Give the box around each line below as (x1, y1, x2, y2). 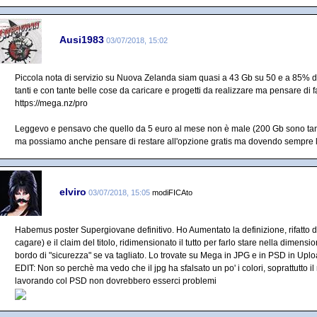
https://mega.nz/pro (15, 98, 88, 108)
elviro (59, 185, 86, 197)
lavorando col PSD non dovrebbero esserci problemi (15, 276, 217, 286)
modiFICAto (152, 188, 192, 197)
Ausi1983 (59, 33, 104, 45)
